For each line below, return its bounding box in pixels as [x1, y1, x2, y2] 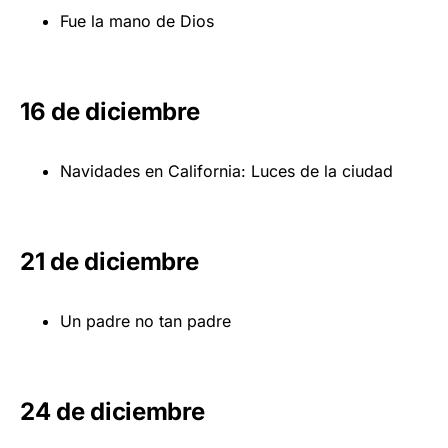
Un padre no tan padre [60, 310, 231, 331]
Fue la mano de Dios [60, 10, 214, 31]
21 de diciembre [20, 246, 199, 276]
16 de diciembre [20, 96, 200, 126]
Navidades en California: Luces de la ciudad [60, 160, 393, 181]
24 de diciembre [20, 396, 205, 426]
